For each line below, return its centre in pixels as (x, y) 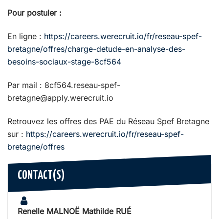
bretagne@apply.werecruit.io (60, 98)
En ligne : (26, 36)
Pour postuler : (34, 12)
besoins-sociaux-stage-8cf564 (64, 61)
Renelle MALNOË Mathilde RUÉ (75, 211)
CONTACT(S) (41, 175)
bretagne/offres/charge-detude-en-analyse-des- (96, 49)
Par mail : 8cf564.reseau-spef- (64, 85)
